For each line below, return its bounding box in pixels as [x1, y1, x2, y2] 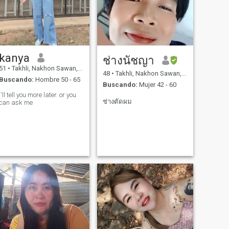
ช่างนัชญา [102, 53, 154, 67]
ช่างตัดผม [102, 98, 132, 106]
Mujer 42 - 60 [137, 81, 176, 89]
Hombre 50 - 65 [33, 76, 80, 84]
